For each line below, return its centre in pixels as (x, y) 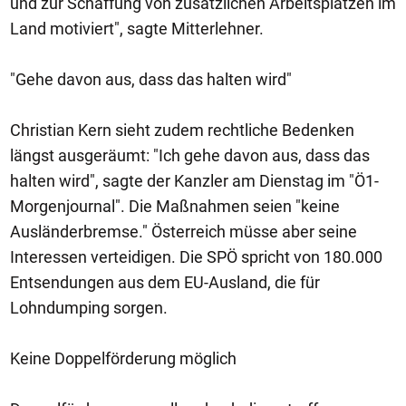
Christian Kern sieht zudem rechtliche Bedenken (182, 130)
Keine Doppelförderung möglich (123, 358)
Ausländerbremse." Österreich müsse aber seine (184, 232)
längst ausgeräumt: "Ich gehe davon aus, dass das (190, 155)
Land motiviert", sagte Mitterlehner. (137, 29)
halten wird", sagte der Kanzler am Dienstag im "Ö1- (194, 181)
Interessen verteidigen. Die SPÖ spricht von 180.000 (196, 257)
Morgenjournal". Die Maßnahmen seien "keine (175, 206)
